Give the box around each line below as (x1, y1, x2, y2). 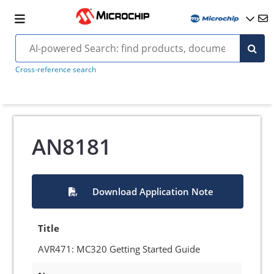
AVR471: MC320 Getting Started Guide (38, 243, 201, 255)
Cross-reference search (15, 64, 96, 75)
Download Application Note (92, 185, 213, 198)
